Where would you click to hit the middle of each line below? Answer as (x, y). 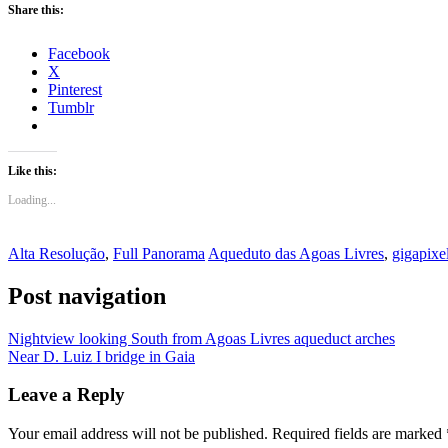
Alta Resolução (56, 253)
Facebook (79, 53)
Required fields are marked (359, 433)
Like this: (32, 170)
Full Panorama (159, 253)
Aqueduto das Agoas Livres (296, 253)
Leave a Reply (66, 395)
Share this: (36, 9)
